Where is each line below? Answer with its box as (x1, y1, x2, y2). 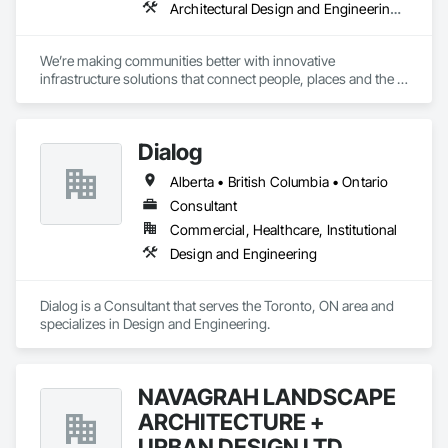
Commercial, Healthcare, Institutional (170, 221, 398, 238)
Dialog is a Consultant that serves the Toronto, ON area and (40, 297, 394, 314)
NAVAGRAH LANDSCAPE (138, 383, 396, 410)
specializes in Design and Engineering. (40, 315, 270, 332)
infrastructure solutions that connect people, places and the (40, 70, 394, 87)
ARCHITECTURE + (138, 408, 324, 435)
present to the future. (40, 88, 163, 105)
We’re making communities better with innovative (40, 52, 335, 69)
